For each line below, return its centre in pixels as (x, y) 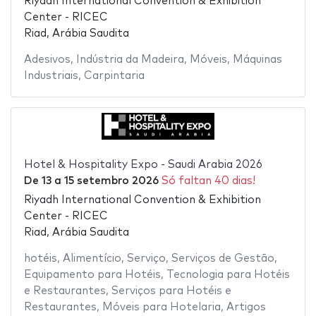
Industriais (51, 76)
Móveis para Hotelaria (161, 307)
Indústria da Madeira (130, 60)
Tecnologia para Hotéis (228, 274)
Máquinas (257, 60)
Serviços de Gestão (223, 258)
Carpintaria (114, 76)
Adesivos (47, 60)
